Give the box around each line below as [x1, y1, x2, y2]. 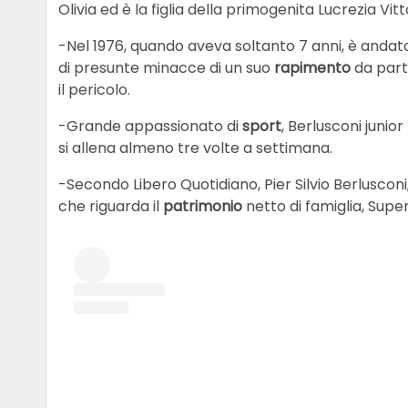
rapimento [274, 57, 354, 79]
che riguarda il [58, 196, 163, 218]
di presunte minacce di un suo [58, 57, 274, 79]
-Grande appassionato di [58, 116, 242, 138]
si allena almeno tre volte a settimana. [58, 138, 332, 159]
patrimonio [163, 196, 242, 218]
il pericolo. [58, 79, 130, 101]
